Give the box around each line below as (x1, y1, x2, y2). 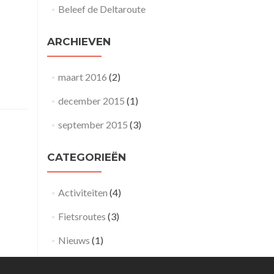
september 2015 (57, 119, 128, 130)
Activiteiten (57, 187, 108, 198)
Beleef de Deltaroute (57, 3, 146, 15)
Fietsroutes (57, 210, 106, 222)
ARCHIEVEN (47, 35, 111, 48)
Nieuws (57, 234, 90, 246)
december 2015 (57, 95, 125, 106)
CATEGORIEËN (47, 151, 126, 163)
